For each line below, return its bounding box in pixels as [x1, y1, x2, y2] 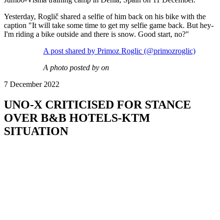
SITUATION [4, 125, 68, 138]
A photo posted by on [43, 63, 109, 72]
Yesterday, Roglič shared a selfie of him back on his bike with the [4, 12, 206, 21]
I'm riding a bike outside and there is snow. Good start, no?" [4, 29, 189, 38]
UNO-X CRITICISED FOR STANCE [4, 98, 191, 111]
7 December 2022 [4, 80, 59, 88]
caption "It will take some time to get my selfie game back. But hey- [4, 21, 214, 29]
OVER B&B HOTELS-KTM [4, 111, 150, 125]
